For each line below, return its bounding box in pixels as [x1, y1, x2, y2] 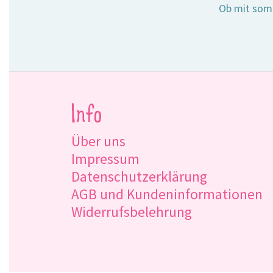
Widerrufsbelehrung [71, 202, 192, 221]
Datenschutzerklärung [71, 167, 207, 185]
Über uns [71, 132, 126, 150]
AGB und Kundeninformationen [71, 185, 263, 203]
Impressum [71, 149, 140, 168]
